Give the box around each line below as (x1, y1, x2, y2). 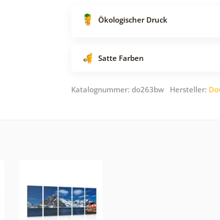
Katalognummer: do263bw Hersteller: (71, 84, 209, 94)
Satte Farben (98, 53, 144, 63)
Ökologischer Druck (98, 14, 167, 25)
